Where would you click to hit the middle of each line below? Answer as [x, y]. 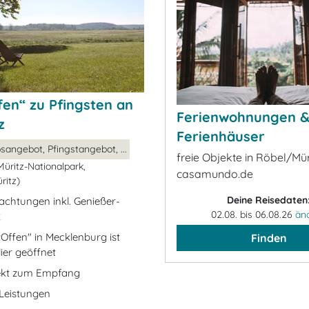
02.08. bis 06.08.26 [253, 215]
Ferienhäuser [221, 136]
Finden [269, 238]
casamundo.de [215, 174]
